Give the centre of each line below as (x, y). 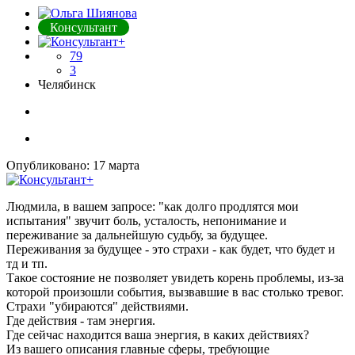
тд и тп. (27, 264)
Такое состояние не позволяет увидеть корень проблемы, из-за (175, 278)
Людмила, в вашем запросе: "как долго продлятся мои (153, 207)
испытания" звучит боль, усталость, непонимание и (147, 221)
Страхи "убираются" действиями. (97, 307)
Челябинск (67, 85)
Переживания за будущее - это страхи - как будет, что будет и (171, 250)
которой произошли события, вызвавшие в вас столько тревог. (175, 292)
